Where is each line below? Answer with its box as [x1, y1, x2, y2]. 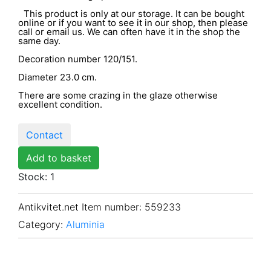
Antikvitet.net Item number [18, 201, 139, 214]
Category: [18, 218, 63, 231]
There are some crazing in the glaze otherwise [18, 89, 218, 101]
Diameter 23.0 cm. [18, 71, 97, 83]
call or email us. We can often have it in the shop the [18, 25, 240, 38]
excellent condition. [18, 98, 102, 110]
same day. [18, 34, 66, 47]
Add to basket [26, 151, 91, 164]
